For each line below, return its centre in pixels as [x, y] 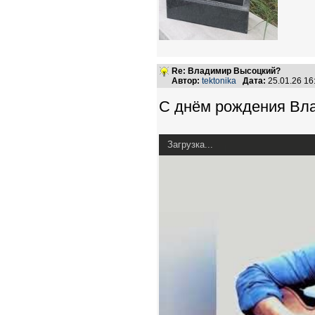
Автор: [186, 81]
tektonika [219, 81]
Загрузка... [190, 144]
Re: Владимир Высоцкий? [226, 71]
